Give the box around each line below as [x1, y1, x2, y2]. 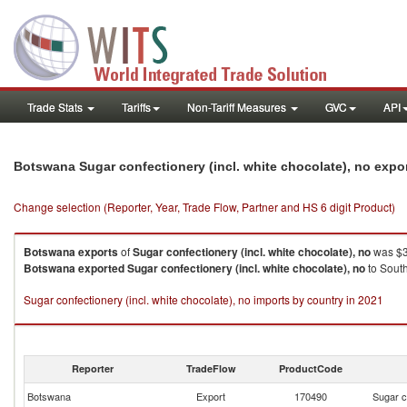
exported [78, 260, 124, 276]
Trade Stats [27, 99, 85, 114]
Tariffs [122, 99, 151, 114]
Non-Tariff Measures [187, 99, 289, 114]
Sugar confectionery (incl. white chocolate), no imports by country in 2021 [24, 292, 383, 307]
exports [78, 243, 118, 260]
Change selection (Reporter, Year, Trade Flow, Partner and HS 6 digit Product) [14, 199, 395, 214]
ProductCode [279, 362, 342, 375]
